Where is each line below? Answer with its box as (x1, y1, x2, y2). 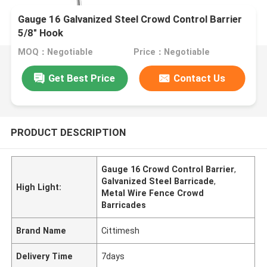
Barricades (101, 200, 147, 210)
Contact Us (173, 72, 226, 84)
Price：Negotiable (133, 47, 210, 57)
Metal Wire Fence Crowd (101, 188, 204, 198)
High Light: (16, 182, 62, 192)
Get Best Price (48, 72, 116, 84)
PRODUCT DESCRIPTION (10, 126, 126, 138)
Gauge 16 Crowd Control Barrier (101, 164, 235, 174)
